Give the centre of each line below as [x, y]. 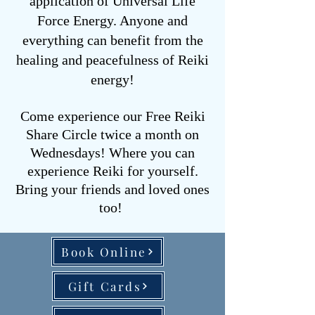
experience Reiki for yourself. [112, 171]
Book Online [104, 252]
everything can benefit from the [112, 40]
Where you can [152, 153]
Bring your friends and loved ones [112, 189]
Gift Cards [105, 286]
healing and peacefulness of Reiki [112, 60]
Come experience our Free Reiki [112, 116]
